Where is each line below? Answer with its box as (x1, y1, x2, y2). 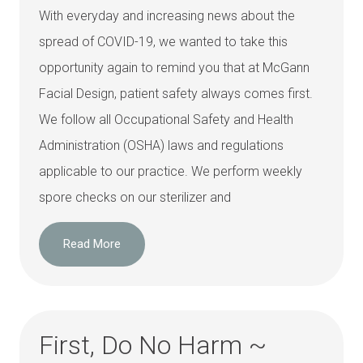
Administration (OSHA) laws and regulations (39, 138, 284, 153)
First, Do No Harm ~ (39, 330, 267, 361)
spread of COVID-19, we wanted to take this (39, 34, 288, 49)
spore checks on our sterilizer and (39, 190, 231, 205)
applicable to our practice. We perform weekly (39, 164, 302, 179)
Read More (63, 237, 121, 252)
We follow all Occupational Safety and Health (39, 112, 293, 127)
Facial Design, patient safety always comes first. (39, 86, 313, 101)
